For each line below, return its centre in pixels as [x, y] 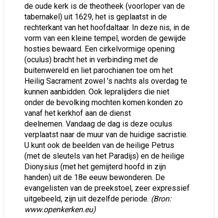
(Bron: [160, 199]
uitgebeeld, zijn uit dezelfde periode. [86, 199]
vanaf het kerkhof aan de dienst [77, 113]
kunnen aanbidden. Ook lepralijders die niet [97, 92]
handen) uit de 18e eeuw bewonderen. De [94, 177]
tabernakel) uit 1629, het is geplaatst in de [95, 17]
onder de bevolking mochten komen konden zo [103, 102]
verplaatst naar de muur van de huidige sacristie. [106, 135]
